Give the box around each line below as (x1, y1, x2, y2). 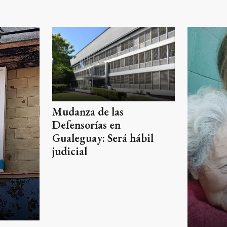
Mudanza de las (52, 104, 124, 119)
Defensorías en (52, 117, 121, 132)
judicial (52, 143, 87, 159)
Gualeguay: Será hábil (52, 130, 154, 145)
